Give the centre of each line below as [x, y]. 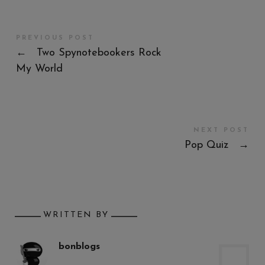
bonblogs [79, 246]
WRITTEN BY [76, 215]
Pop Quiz [209, 145]
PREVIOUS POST [55, 38]
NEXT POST [222, 130]
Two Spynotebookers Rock [97, 53]
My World [39, 69]
